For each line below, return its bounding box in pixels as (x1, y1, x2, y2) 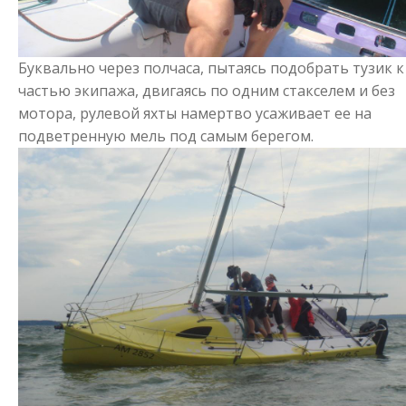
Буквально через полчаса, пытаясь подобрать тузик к (18, 58, 404, 79)
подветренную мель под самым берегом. (18, 126, 314, 147)
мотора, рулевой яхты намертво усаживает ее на (18, 103, 372, 124)
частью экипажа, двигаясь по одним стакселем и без (18, 81, 395, 101)
